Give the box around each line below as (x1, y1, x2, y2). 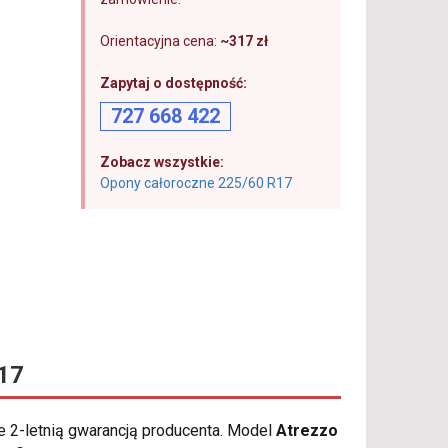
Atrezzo (276, 421, 338, 441)
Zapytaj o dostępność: (99, 75, 247, 91)
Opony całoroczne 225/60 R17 (99, 175, 292, 191)
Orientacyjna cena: (99, 33, 220, 49)
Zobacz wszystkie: (99, 154, 224, 170)
